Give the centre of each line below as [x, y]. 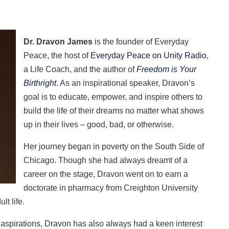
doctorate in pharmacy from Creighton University [111, 188]
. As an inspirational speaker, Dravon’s [126, 83]
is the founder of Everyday [141, 41]
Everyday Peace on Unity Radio [149, 55]
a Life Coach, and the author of [79, 69]
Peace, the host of [57, 55]
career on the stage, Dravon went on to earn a [106, 174]
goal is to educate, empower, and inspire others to [113, 97]
